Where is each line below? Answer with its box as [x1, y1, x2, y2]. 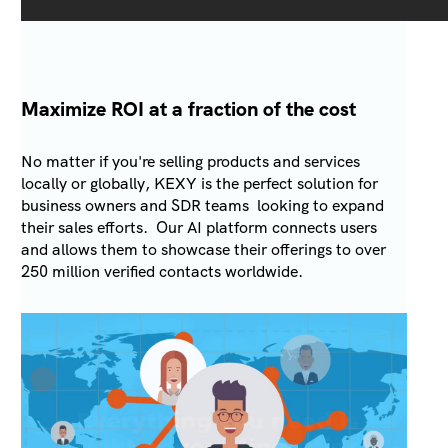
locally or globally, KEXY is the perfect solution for [21, 173, 379, 195]
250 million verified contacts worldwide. [21, 261, 304, 283]
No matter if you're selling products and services [21, 151, 361, 173]
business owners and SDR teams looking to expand [21, 195, 385, 217]
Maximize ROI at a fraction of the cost [21, 96, 357, 123]
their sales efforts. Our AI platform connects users [21, 217, 378, 239]
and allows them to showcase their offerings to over [21, 239, 387, 261]
